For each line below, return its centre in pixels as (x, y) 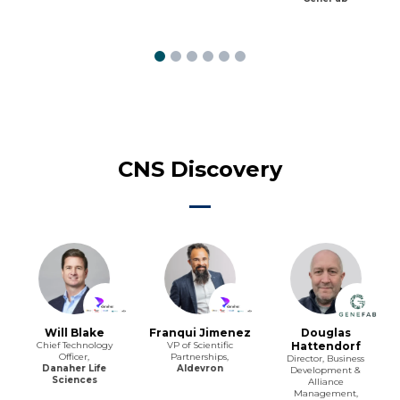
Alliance (325, 381)
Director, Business (326, 358)
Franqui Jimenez (200, 332)
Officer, (75, 356)
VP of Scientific (200, 345)
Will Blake (74, 332)
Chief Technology (74, 345)
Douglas (325, 332)
